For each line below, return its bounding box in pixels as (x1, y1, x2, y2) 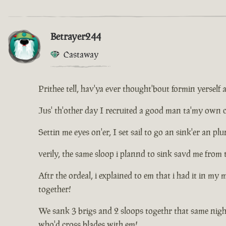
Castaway (64, 49, 98, 61)
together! (38, 184, 71, 195)
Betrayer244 (50, 30, 101, 43)
